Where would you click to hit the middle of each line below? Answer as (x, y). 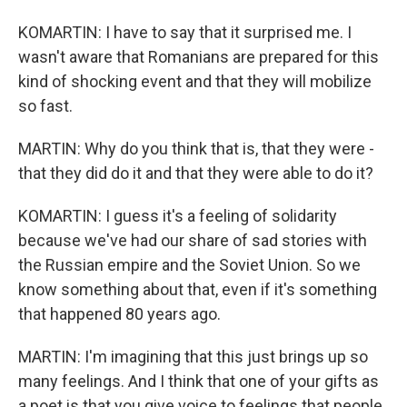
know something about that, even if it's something (198, 289)
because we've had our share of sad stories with (193, 240)
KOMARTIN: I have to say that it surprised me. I (185, 32)
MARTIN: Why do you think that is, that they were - (196, 149)
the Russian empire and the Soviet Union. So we (189, 265)
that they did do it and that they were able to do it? (196, 173)
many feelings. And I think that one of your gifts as (199, 381)
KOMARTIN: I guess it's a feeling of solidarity (178, 216)
